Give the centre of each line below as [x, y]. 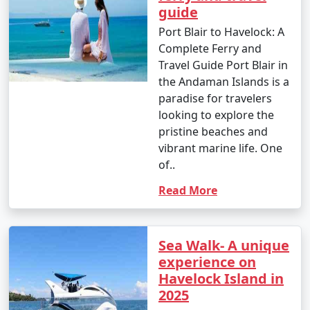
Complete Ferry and [210, 48]
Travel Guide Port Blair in [223, 65]
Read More [188, 190]
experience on [207, 262]
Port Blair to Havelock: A [221, 31]
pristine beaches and [213, 131]
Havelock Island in [221, 278]
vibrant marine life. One [220, 148]
